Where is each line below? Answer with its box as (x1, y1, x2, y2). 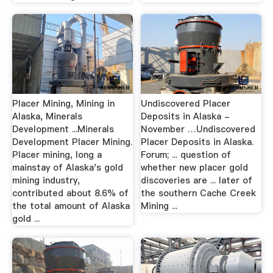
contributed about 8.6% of (12, 187, 129, 199)
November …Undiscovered (141, 123, 256, 135)
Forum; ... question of (141, 149, 232, 161)
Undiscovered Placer (141, 97, 231, 110)
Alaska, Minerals (12, 110, 82, 122)
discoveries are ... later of (141, 174, 253, 186)
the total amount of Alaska (12, 200, 130, 212)
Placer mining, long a (12, 149, 102, 161)
